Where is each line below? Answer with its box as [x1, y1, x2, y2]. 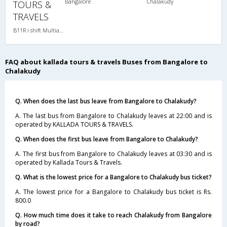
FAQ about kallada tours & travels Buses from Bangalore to [5, 57, 208, 66]
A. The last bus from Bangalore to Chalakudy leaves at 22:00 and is [15, 111, 212, 120]
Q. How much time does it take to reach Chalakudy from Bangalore [15, 210, 212, 219]
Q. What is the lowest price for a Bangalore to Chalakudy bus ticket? [15, 172, 212, 181]
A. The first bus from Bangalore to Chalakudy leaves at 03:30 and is [15, 149, 212, 158]
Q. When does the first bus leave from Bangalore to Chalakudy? [15, 134, 198, 143]
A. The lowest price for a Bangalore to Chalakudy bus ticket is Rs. [15, 187, 212, 196]
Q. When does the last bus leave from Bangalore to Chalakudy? [15, 96, 197, 105]
